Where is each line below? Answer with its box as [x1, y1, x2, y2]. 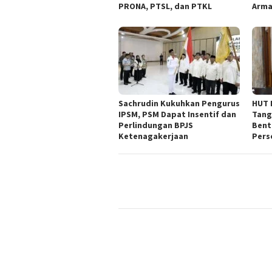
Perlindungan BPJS [118, 120, 193, 131]
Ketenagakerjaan [118, 131, 188, 142]
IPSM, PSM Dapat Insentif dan [118, 109, 236, 120]
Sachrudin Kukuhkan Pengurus [118, 98, 240, 109]
